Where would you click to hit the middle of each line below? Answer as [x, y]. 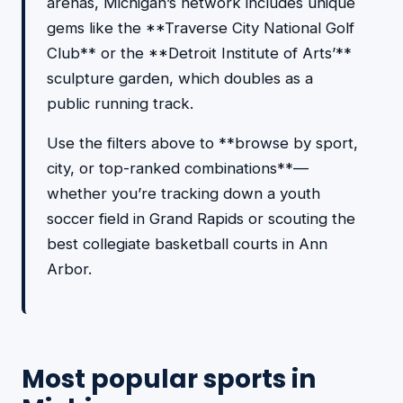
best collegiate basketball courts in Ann [187, 244]
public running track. [120, 103]
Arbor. [69, 269]
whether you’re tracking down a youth [184, 193]
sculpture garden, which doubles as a [180, 78]
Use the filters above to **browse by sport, [202, 143]
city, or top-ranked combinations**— [178, 168]
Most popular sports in [169, 379]
